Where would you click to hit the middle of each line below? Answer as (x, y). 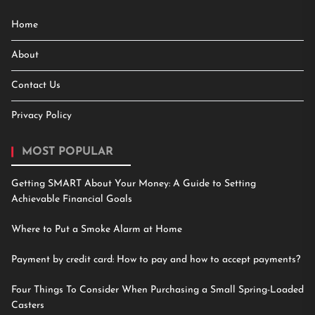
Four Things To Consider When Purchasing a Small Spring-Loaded (157, 290)
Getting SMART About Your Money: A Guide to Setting (134, 184)
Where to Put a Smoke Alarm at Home (97, 229)
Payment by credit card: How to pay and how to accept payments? (156, 259)
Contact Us (36, 85)
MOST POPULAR (67, 152)
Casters (28, 305)
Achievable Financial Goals (72, 199)
